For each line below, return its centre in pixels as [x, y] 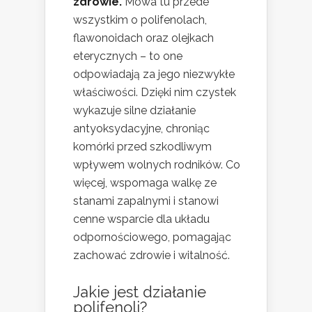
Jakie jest [108, 292]
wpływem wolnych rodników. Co [157, 165]
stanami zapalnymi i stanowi [146, 201]
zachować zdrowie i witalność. [151, 256]
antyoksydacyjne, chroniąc [141, 129]
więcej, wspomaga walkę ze [145, 183]
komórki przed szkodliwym [142, 147]
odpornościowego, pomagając [152, 237]
